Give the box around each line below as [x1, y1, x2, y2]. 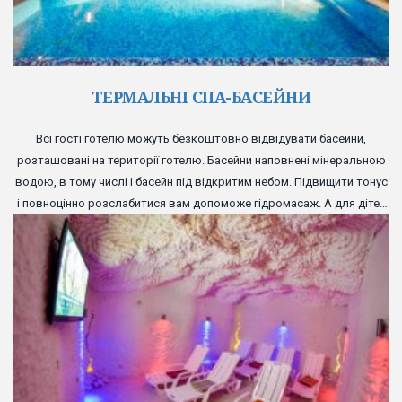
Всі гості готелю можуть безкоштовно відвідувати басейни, [36, 131, 366, 145]
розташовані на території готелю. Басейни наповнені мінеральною [16, 153, 386, 167]
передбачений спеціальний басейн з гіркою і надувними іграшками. [18, 217, 384, 232]
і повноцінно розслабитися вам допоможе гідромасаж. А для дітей [16, 196, 386, 210]
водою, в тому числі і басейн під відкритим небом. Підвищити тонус [14, 174, 388, 188]
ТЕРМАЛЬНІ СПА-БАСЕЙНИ [91, 85, 311, 108]
